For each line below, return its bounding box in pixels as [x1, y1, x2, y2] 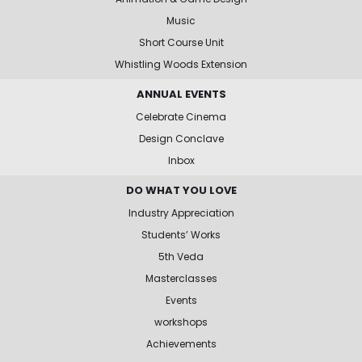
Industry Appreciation [128, 205, 234, 220]
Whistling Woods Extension [115, 57, 247, 71]
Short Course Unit [138, 35, 224, 49]
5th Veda [158, 249, 204, 263]
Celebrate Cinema [136, 109, 226, 124]
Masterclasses [145, 271, 217, 285]
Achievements [145, 336, 217, 351]
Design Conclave [138, 131, 224, 145]
